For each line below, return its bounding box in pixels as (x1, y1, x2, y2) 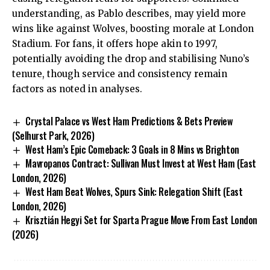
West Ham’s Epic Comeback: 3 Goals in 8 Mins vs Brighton (25, 142, 239, 157)
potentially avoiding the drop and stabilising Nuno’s (12, 52, 250, 64)
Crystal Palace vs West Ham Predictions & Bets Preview (25, 113, 233, 128)
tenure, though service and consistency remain (12, 67, 227, 80)
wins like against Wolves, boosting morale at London (12, 22, 254, 34)
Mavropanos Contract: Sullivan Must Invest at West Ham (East (25, 156, 256, 171)
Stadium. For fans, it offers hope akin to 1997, (12, 37, 218, 49)
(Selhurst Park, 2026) (12, 128, 95, 143)
